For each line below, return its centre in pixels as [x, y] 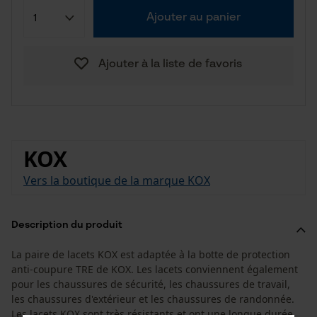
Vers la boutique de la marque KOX [117, 180]
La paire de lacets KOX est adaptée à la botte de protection [151, 254]
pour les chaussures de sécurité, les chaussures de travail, [151, 284]
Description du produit [67, 225]
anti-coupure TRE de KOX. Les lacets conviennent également [155, 269]
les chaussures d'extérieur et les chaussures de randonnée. [153, 299]
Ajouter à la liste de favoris [170, 64]
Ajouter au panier [193, 18]
